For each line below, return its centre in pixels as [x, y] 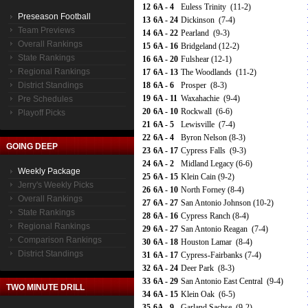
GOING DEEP [32, 146]
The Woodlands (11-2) [219, 72]
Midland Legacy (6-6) [217, 164]
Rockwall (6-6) [207, 111]
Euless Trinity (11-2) [216, 7]
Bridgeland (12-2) [210, 46]
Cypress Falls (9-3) [213, 151]
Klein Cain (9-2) [208, 177]
